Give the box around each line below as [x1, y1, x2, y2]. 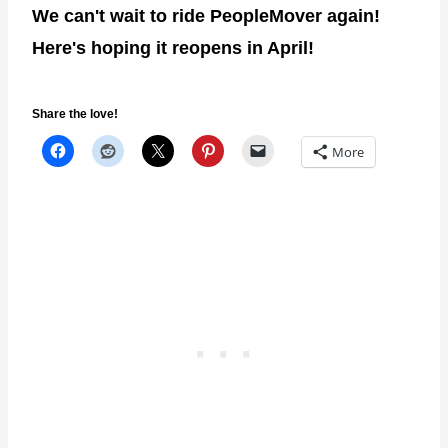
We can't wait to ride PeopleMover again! [32, 5, 380, 26]
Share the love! [32, 106, 118, 121]
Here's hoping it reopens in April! [32, 37, 314, 58]
